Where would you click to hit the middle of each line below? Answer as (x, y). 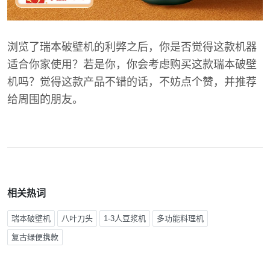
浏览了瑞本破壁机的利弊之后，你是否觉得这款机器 (132, 47)
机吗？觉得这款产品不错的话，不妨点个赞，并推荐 (132, 82)
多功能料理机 (180, 219)
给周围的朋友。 (45, 100)
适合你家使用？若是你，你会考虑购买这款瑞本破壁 (132, 65)
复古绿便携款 (35, 237)
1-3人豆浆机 (125, 219)
